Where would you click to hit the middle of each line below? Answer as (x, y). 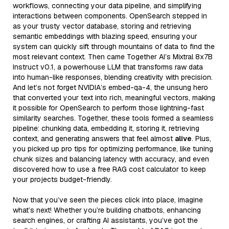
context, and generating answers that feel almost (94, 138)
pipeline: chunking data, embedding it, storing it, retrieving (106, 128)
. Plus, (201, 138)
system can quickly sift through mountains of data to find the (114, 46)
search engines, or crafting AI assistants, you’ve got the (105, 220)
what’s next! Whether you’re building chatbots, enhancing (107, 210)
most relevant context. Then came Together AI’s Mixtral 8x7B (113, 56)
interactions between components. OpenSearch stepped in (110, 16)
